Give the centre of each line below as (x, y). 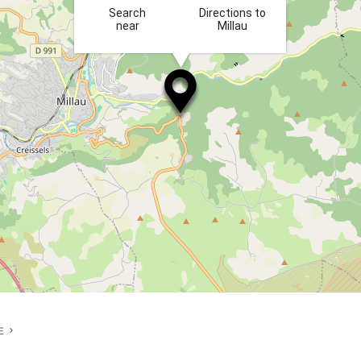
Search (127, 12)
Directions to (232, 12)
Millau (232, 25)
